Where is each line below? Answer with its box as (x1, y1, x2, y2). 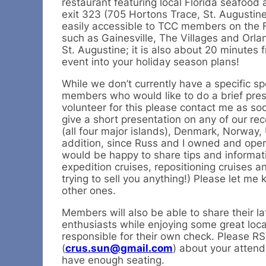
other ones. (62, 185, 116, 197)
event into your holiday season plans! (62, 56, 239, 68)
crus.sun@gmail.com (65, 242, 173, 255)
